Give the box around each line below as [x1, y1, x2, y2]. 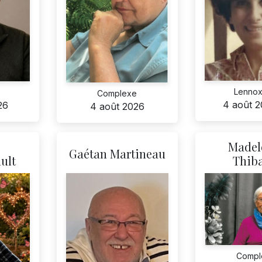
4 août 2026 [89, 101, 144, 113]
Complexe [97, 88, 137, 99]
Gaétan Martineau [68, 146, 166, 162]
